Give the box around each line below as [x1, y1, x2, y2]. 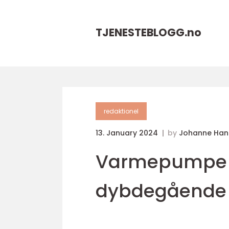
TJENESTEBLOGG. [96, 25, 187, 40]
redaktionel [104, 107, 139, 116]
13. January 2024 [96, 128, 160, 138]
